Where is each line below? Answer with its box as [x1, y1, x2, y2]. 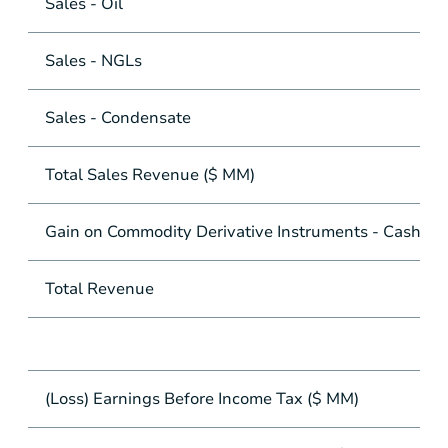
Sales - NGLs [44, 50, 142, 73]
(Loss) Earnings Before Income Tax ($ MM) [44, 388, 359, 411]
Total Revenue [44, 278, 154, 301]
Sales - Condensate [44, 107, 191, 130]
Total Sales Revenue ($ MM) [44, 164, 255, 187]
